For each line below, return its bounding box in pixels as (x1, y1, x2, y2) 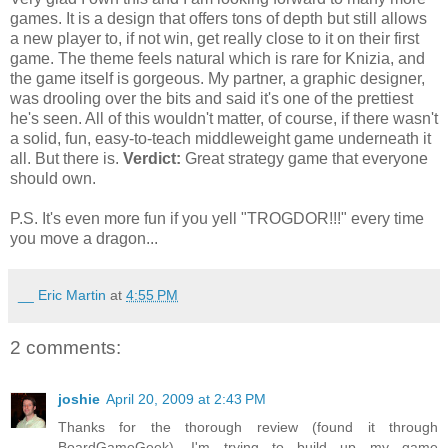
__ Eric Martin (18, 286, 106, 303)
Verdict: (123, 149, 185, 167)
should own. (10, 169, 96, 187)
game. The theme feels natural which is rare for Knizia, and (10, 49, 425, 67)
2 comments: (10, 336, 121, 358)
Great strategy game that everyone (185, 149, 428, 167)
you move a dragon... (10, 229, 158, 247)
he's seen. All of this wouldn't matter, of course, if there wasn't (10, 109, 438, 127)
